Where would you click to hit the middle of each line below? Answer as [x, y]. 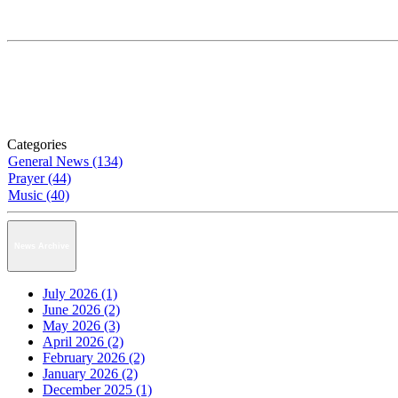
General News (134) [65, 162]
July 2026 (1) [80, 293]
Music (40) [39, 195]
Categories [37, 145]
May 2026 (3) [81, 325]
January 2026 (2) [90, 373]
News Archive [42, 247]
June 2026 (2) [81, 309]
